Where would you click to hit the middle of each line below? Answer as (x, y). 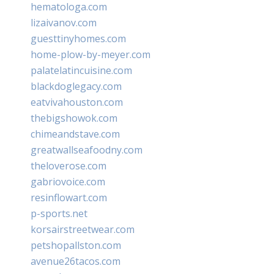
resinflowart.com (69, 197)
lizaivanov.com (64, 22)
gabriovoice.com (68, 181)
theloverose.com (68, 165)
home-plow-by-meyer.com (91, 54)
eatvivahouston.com (77, 102)
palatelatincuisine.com (81, 70)
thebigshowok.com (74, 118)
